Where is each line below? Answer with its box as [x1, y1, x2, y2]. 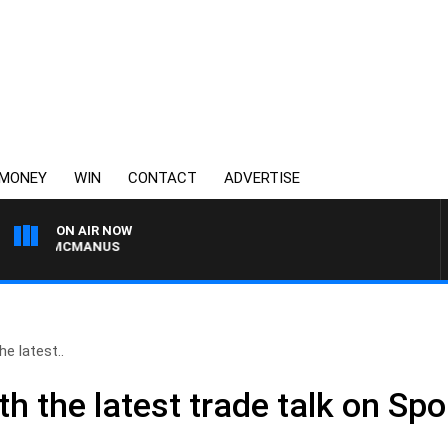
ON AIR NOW [56, 223, 132, 238]
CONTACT [128, 169, 197, 187]
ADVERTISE [224, 169, 300, 187]
